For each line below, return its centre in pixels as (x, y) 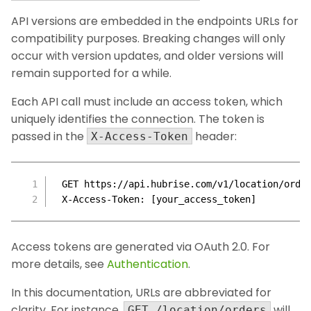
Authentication (148, 264)
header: (215, 137)
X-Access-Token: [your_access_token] (159, 200)
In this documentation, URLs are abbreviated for (141, 293)
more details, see (59, 264)
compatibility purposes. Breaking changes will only (148, 39)
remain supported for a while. (91, 74)
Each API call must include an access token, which (147, 102)
